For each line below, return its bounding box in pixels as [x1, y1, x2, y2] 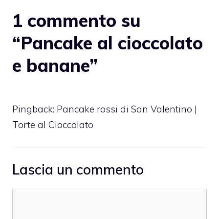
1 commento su [12, 9, 141, 31]
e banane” [12, 54, 98, 76]
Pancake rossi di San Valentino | [57, 103, 197, 115]
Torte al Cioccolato [12, 118, 93, 131]
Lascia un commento [12, 161, 144, 178]
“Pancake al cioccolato [12, 31, 203, 54]
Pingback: [12, 103, 57, 115]
